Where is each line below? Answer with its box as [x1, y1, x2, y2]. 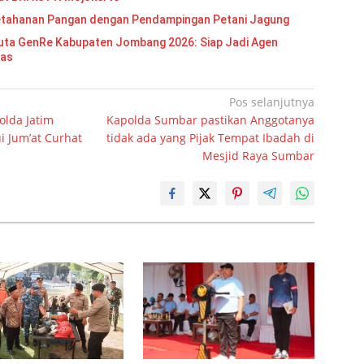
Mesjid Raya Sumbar [202, 148, 315, 164]
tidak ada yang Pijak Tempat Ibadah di [106, 130, 315, 146]
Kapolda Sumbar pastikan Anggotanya [106, 112, 315, 128]
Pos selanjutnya [229, 94, 315, 110]
